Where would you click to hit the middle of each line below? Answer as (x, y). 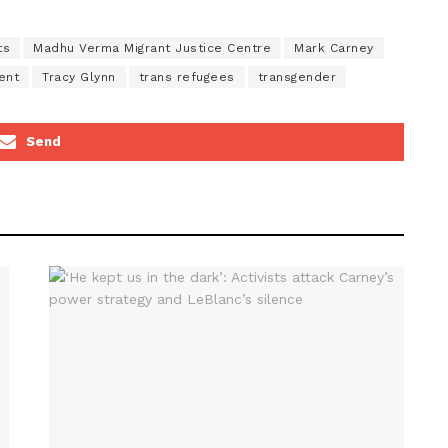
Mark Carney (334, 47)
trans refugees (186, 76)
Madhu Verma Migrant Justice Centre (152, 47)
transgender (296, 76)
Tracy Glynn (79, 76)
